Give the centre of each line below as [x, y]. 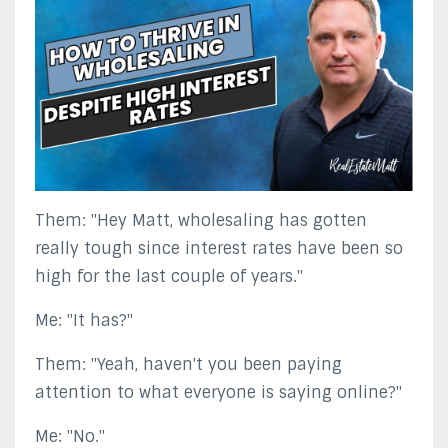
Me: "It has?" [84, 320]
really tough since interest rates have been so [219, 248]
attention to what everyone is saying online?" [218, 392]
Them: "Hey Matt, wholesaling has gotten [201, 220]
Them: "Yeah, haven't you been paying [188, 364]
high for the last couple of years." [169, 276]
